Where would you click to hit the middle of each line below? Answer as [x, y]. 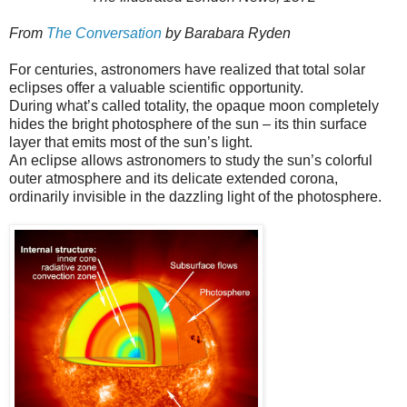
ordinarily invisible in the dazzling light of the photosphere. [195, 196]
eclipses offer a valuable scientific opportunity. [156, 87]
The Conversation [104, 33]
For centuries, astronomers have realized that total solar [187, 69]
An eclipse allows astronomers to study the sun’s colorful [191, 160]
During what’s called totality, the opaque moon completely [194, 105]
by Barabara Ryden [226, 33]
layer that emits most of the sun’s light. [131, 142]
